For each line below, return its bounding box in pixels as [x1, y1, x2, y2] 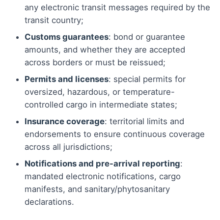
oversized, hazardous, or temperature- [25, 87, 175, 97]
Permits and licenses [25, 74, 109, 84]
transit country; [25, 15, 83, 26]
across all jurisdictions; [25, 142, 112, 152]
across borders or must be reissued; [25, 57, 165, 68]
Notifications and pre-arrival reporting [25, 159, 180, 169]
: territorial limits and [105, 116, 184, 127]
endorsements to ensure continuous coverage [25, 129, 205, 139]
